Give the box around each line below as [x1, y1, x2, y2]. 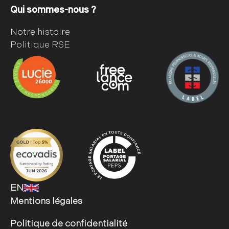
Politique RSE [10, 39, 70, 50]
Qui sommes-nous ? [10, 4, 96, 15]
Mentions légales [10, 196, 82, 207]
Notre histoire [10, 26, 70, 37]
